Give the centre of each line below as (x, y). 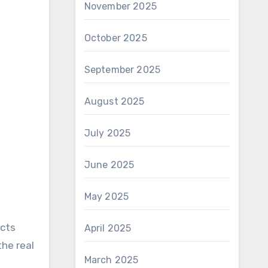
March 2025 (111, 260)
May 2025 (106, 197)
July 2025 (107, 133)
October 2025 (115, 38)
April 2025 (108, 228)
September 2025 (122, 70)
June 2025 (109, 165)
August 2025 (114, 101)
